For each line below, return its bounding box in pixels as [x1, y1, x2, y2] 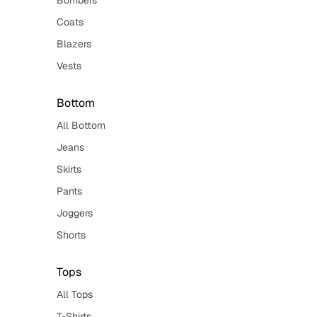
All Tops [57, 288, 93, 301]
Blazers [57, 38, 91, 50]
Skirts [57, 163, 81, 175]
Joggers [57, 207, 93, 219]
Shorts [57, 229, 86, 241]
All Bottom [57, 119, 105, 132]
